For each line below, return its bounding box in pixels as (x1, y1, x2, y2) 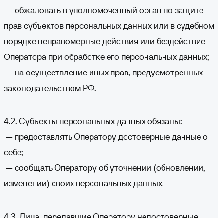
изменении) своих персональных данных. (4, 178, 164, 189)
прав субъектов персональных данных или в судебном (4, 20, 214, 31)
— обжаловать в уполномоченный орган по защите (4, 4, 203, 16)
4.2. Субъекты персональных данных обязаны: (4, 115, 182, 127)
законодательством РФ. (4, 82, 96, 93)
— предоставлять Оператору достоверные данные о (4, 131, 208, 142)
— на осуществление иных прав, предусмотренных (4, 67, 203, 78)
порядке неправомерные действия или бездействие (4, 36, 205, 47)
